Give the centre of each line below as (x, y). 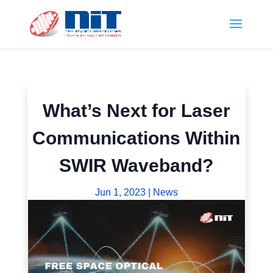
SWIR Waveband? (136, 165)
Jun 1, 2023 (120, 192)
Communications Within (136, 138)
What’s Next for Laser (136, 111)
